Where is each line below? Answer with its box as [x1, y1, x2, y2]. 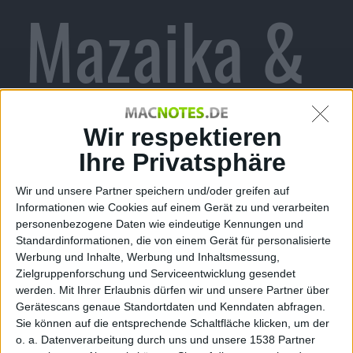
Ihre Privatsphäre [79, 148, 286, 177]
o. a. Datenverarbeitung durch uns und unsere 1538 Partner [16, 333, 315, 347]
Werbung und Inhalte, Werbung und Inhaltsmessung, [16, 251, 280, 264]
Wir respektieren [83, 123, 282, 152]
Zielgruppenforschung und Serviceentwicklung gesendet [16, 267, 295, 281]
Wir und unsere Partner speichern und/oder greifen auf [16, 184, 289, 198]
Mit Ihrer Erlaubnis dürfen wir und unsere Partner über [59, 284, 329, 297]
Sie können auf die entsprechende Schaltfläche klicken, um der [16, 317, 329, 330]
